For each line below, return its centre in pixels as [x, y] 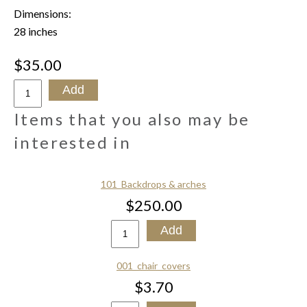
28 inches [36, 31]
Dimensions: [44, 13]
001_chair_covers [153, 266]
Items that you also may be [132, 119]
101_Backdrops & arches [153, 184]
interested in [73, 142]
